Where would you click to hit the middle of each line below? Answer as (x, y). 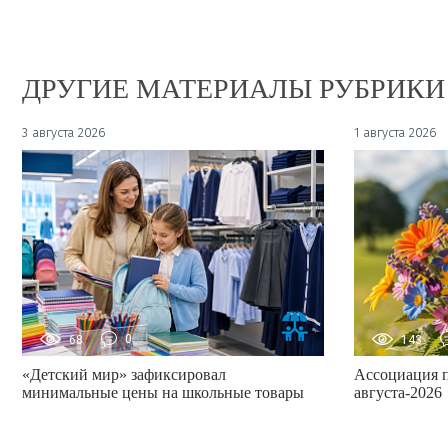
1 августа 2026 (396, 133)
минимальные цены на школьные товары (163, 393)
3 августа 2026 (64, 133)
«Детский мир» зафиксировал (124, 375)
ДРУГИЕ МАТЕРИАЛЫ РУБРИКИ (233, 89)
